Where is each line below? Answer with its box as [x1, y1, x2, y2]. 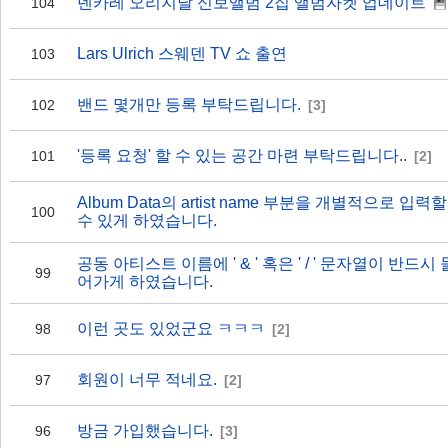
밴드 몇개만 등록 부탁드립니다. [77, 96, 301, 113]
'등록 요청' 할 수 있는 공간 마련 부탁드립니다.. [77, 147, 407, 164]
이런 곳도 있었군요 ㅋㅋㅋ [77, 320, 265, 337]
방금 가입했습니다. [77, 422, 213, 439]
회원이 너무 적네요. [77, 371, 217, 388]
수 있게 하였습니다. [77, 212, 217, 229]
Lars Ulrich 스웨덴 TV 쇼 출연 [77, 45, 287, 62]
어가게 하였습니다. [77, 273, 213, 290]
